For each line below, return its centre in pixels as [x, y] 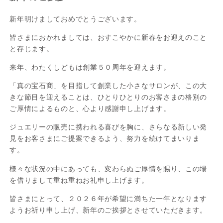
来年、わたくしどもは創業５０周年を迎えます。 [90, 67]
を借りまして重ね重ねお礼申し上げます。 [79, 180]
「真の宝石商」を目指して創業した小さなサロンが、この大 [109, 86]
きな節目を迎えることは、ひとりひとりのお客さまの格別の [109, 97]
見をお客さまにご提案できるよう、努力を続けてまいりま [105, 139]
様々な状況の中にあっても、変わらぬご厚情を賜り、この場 [109, 168]
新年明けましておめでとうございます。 [75, 19]
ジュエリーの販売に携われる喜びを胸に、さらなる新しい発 [109, 127]
